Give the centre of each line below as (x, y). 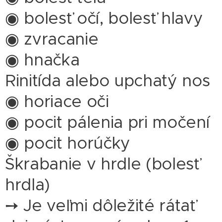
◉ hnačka (42, 60)
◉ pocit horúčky (68, 143)
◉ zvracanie (52, 39)
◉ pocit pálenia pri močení (107, 122)
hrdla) (28, 185)
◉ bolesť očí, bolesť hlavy (104, 18)
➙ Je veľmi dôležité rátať (100, 206)
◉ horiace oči (57, 102)
